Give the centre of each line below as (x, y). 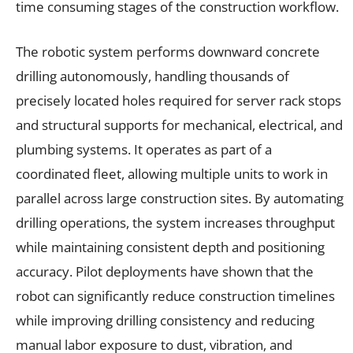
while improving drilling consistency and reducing (165, 320)
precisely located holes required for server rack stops (178, 100)
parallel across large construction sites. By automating (180, 198)
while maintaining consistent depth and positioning (170, 247)
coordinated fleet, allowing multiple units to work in (172, 173)
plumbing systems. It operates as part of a (144, 149)
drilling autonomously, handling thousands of (152, 76)
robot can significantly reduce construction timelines (175, 295)
